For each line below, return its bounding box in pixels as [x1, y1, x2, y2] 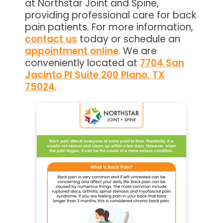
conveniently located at [25, 56, 140, 70]
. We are [118, 44, 157, 58]
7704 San [140, 56, 184, 70]
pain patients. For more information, [25, 20, 193, 34]
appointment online [25, 44, 118, 58]
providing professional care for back [25, 8, 196, 22]
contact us [25, 32, 77, 46]
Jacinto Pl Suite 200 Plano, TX [25, 68, 165, 82]
